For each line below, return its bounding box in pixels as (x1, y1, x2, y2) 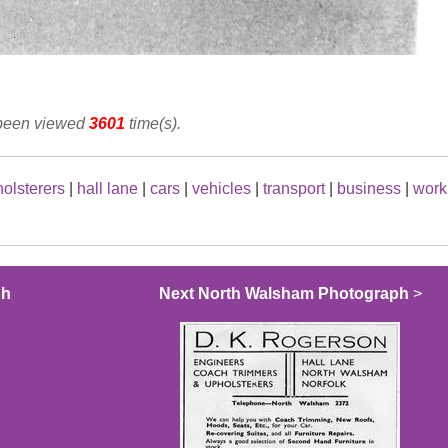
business (337, 180, 401, 198)
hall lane (77, 180, 138, 198)
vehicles (192, 180, 251, 198)
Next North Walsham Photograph (158, 285, 409, 303)
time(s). (125, 115, 181, 133)
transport (263, 180, 325, 198)
